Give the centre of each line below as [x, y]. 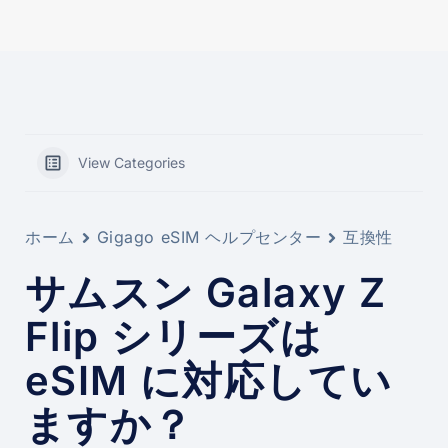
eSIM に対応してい [209, 381]
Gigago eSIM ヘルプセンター [209, 237]
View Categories [131, 163]
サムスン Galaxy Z [206, 293]
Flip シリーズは [173, 337]
